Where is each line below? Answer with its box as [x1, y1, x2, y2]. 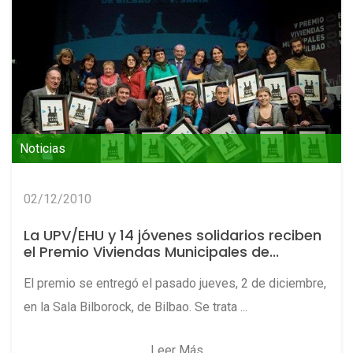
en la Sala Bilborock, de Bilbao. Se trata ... [24, 299, 247, 315]
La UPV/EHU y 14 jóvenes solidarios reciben [24, 225, 321, 246]
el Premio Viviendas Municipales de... [24, 242, 279, 262]
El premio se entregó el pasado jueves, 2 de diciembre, [24, 276, 326, 292]
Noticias [20, 141, 65, 157]
